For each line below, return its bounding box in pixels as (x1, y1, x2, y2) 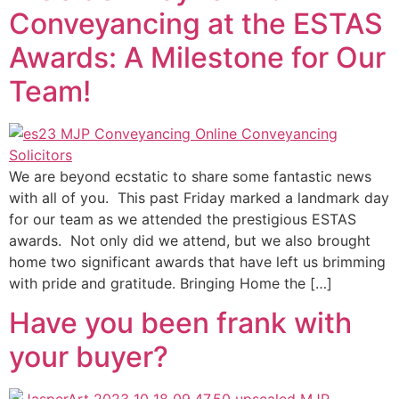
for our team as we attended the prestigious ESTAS (9, 209, 356, 228)
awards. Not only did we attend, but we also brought (9, 231, 370, 249)
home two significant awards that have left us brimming (9, 252, 386, 271)
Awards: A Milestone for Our (9, 39, 386, 75)
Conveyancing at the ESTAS (9, 5, 383, 41)
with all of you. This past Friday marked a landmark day (9, 188, 389, 207)
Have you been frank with (9, 305, 352, 341)
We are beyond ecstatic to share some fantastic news (9, 167, 371, 185)
